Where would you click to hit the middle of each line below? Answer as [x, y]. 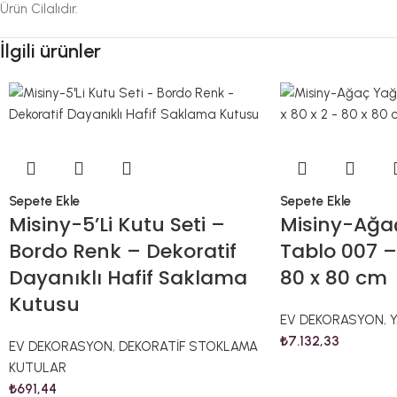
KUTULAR [38, 368]
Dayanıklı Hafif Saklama [128, 278]
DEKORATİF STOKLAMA [188, 346]
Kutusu [44, 304]
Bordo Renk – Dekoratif [123, 251]
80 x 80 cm [333, 278]
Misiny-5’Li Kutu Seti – [117, 225]
